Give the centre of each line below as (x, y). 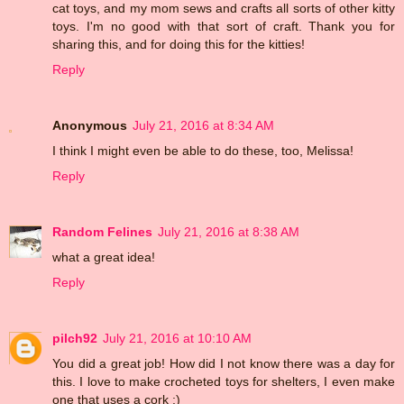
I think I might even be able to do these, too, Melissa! (203, 150)
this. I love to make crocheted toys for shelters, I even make (224, 381)
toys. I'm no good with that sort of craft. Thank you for (224, 26)
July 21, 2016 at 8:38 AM (229, 231)
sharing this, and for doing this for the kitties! (179, 44)
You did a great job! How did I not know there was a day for (224, 363)
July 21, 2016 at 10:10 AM (177, 338)
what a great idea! (104, 257)
